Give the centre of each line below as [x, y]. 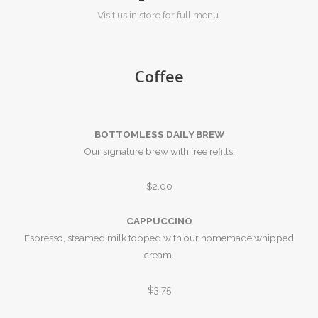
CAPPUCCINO [159, 220]
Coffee [159, 76]
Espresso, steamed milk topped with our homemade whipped [159, 237]
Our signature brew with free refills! [159, 151]
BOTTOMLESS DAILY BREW [159, 134]
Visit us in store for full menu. [159, 15]
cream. [159, 254]
